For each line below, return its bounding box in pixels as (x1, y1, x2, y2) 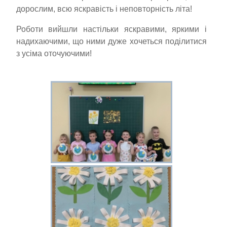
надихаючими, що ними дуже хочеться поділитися (16, 36, 207, 46)
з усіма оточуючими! (16, 49, 92, 58)
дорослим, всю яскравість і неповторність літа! (16, 4, 192, 13)
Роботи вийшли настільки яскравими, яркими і (16, 24, 207, 33)
